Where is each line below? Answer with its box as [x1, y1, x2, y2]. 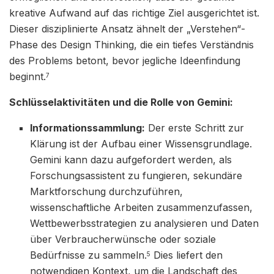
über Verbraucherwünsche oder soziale [30, 232, 217, 245]
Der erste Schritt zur [145, 121, 245, 134]
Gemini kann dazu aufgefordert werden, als [30, 153, 232, 166]
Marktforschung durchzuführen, [30, 185, 183, 198]
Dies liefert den [150, 248, 223, 261]
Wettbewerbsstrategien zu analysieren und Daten [30, 217, 259, 229]
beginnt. [9, 70, 46, 83]
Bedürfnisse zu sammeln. [30, 248, 147, 261]
